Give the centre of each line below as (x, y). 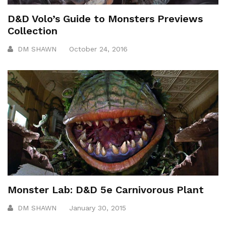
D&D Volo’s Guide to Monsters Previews (105, 18)
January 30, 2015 (98, 208)
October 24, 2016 (98, 49)
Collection (33, 31)
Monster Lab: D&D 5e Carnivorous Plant (106, 189)
